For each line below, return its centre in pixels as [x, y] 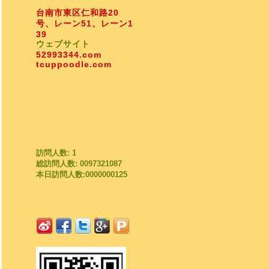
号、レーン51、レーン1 [85, 23]
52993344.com [69, 54]
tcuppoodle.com [74, 64]
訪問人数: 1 [56, 153]
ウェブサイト [63, 44]
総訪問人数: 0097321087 [79, 164]
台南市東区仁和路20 [77, 12]
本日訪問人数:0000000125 [82, 174]
